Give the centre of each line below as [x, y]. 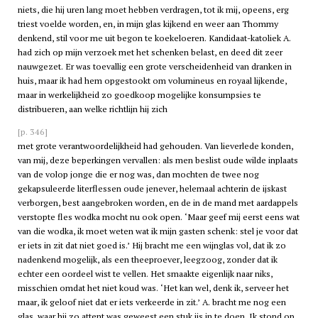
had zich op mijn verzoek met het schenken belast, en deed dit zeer [150, 52]
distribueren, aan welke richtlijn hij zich [92, 109]
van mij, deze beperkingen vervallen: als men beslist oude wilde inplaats [158, 160]
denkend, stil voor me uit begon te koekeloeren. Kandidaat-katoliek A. [154, 38]
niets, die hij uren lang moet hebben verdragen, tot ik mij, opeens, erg [153, 9]
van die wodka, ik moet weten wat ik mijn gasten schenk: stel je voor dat [158, 231]
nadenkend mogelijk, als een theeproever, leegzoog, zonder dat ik [147, 259]
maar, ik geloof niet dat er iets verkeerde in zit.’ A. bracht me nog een [152, 302]
